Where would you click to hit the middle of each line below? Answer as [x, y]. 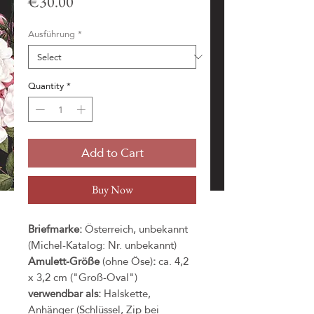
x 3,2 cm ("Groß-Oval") [83, 277]
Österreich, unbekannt [135, 228]
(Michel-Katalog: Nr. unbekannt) [102, 245]
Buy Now [112, 189]
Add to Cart [112, 153]
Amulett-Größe [65, 261]
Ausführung [52, 34]
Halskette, [126, 293]
